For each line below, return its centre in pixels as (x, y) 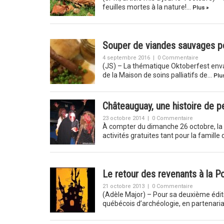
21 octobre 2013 (123, 186)
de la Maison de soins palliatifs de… (158, 75)
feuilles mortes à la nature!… (147, 7)
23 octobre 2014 (123, 118)
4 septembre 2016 (126, 58)
